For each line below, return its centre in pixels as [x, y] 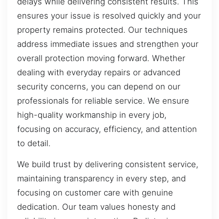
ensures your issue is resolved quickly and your [109, 15]
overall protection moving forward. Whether [101, 58]
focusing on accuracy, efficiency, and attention [107, 129]
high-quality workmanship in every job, [92, 115]
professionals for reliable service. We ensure [103, 100]
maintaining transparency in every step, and [101, 179]
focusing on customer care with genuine [95, 193]
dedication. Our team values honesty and [96, 207]
